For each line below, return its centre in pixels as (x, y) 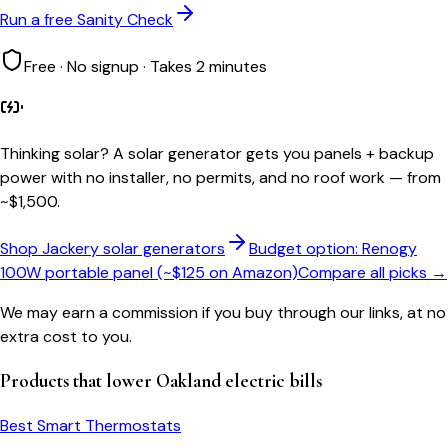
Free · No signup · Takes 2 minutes (145, 66)
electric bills (271, 381)
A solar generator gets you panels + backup (273, 153)
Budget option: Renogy (333, 248)
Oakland (188, 381)
